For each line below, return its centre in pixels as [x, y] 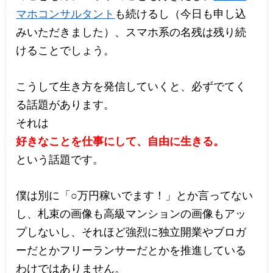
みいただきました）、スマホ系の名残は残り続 [131, 31]
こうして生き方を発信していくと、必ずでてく [131, 86]
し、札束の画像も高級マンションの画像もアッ [131, 213]
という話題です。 [60, 159]
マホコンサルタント [66, 13]
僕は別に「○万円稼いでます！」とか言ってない [135, 195]
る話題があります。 [66, 104]
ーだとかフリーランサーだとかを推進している [131, 250]
